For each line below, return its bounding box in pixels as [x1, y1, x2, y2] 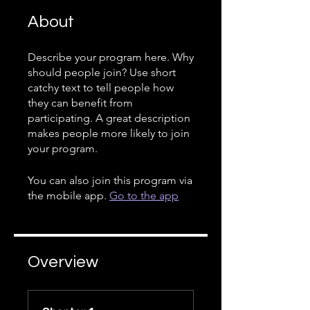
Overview [28, 253, 98, 271]
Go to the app [109, 189, 179, 202]
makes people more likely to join [28, 127, 190, 140]
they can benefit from [28, 96, 133, 109]
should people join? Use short [28, 66, 176, 79]
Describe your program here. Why [28, 51, 194, 64]
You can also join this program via [28, 174, 192, 187]
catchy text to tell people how [28, 81, 174, 94]
